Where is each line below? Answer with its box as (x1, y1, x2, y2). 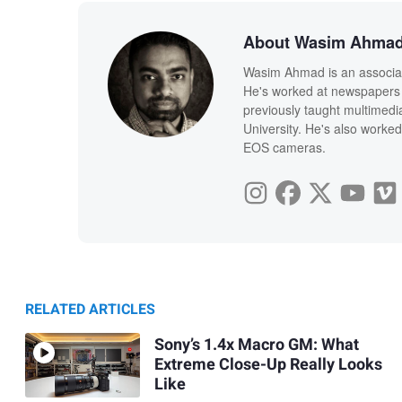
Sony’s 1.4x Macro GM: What (153, 333, 359, 358)
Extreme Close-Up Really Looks (153, 353, 382, 378)
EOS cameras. (242, 137, 326, 156)
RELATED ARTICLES (25, 298, 155, 320)
